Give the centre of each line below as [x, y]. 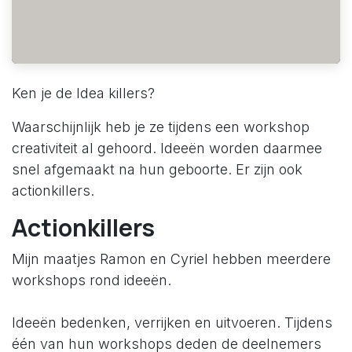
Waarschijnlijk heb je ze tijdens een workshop [161, 127]
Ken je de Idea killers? [83, 93]
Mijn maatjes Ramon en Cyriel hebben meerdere [171, 259]
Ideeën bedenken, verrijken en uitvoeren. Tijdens [172, 323]
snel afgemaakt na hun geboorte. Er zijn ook [157, 170]
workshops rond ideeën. [93, 280]
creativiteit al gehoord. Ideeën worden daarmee [167, 148]
